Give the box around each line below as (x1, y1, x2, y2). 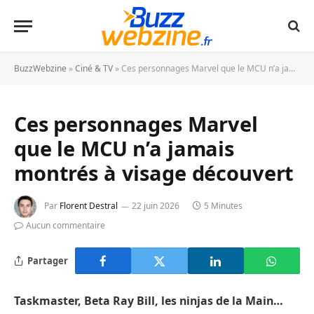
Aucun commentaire (26, 219, 105, 231)
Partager (27, 254, 68, 267)
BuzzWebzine (14, 62, 67, 74)
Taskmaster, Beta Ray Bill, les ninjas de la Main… (14, 293, 283, 308)
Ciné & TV (75, 62, 113, 74)
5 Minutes (204, 200, 243, 212)
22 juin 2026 (132, 200, 179, 212)
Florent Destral (60, 200, 118, 212)
